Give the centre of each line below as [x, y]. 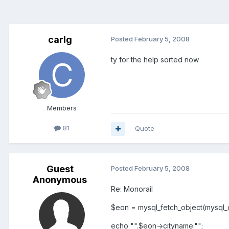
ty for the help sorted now [155, 60]
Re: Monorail [132, 189]
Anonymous [60, 180]
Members [62, 108]
